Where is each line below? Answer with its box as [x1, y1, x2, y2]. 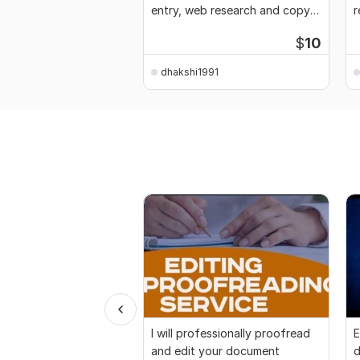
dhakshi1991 [161, 65, 219, 78]
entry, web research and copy [151, 3, 310, 18]
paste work [151, 21, 211, 35]
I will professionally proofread [151, 326, 310, 341]
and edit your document [151, 344, 280, 358]
